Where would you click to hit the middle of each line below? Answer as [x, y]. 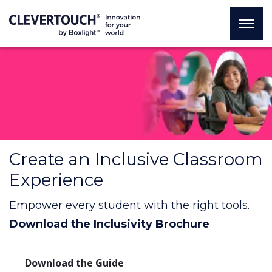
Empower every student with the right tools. [129, 206]
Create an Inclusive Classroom [136, 159]
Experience [56, 180]
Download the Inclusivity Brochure [109, 224]
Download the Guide [74, 263]
